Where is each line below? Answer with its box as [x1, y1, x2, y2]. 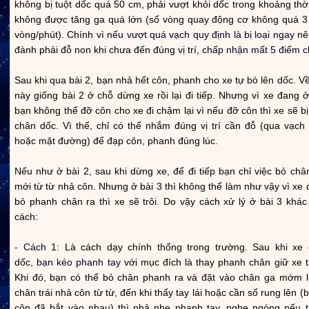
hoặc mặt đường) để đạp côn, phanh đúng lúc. [14, 134, 218, 146]
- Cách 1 [14, 241, 57, 252]
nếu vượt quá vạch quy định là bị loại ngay [107, 28, 295, 40]
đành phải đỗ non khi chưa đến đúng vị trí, [14, 43, 202, 55]
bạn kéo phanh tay [37, 256, 121, 268]
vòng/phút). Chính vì [14, 28, 108, 40]
